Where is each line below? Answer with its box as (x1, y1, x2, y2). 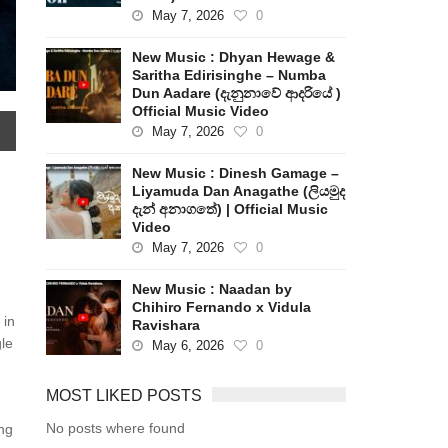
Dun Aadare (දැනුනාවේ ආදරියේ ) (132, 85, 342, 101)
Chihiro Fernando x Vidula (132, 299, 312, 315)
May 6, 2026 (152, 338, 225, 353)
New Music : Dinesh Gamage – (132, 165, 340, 181)
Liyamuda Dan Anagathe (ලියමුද (132, 183, 346, 199)
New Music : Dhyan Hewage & (132, 49, 336, 65)
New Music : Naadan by (132, 281, 293, 297)
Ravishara (132, 317, 201, 333)
